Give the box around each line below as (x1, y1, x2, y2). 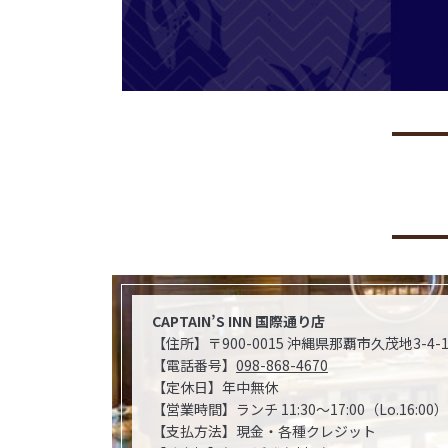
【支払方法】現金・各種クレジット (152, 420, 376, 441)
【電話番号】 (152, 354, 236, 375)
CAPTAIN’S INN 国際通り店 (152, 310, 325, 331)
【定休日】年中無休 (152, 376, 278, 397)
